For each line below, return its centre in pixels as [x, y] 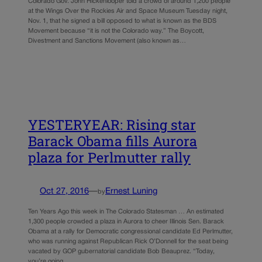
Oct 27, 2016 [64, 192]
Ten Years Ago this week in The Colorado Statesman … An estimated [126, 211]
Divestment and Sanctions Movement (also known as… [107, 41]
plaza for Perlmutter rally [109, 158]
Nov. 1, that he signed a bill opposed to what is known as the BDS [122, 21]
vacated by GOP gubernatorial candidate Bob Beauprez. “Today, [121, 251]
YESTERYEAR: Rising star [112, 125]
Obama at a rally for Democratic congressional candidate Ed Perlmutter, [130, 231]
